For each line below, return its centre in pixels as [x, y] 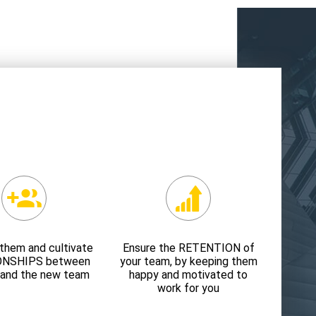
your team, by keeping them [188, 261]
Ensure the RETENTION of [188, 248]
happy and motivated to [189, 275]
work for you [189, 288]
